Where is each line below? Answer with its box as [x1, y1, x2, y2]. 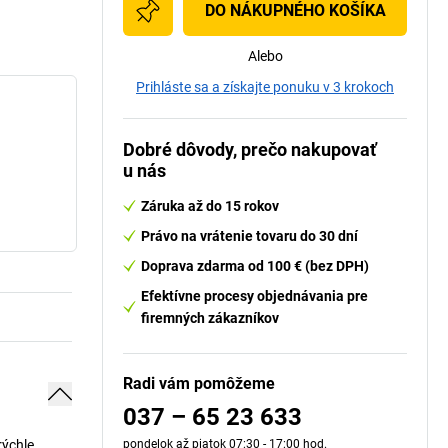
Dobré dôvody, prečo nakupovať [123, 139, 376, 160]
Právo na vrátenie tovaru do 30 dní [141, 228, 358, 244]
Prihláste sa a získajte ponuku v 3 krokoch [136, 79, 394, 95]
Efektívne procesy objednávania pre [141, 288, 368, 304]
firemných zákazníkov [141, 310, 279, 326]
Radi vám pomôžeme [123, 374, 275, 393]
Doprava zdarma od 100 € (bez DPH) [141, 258, 369, 274]
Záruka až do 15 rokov [141, 198, 279, 214]
